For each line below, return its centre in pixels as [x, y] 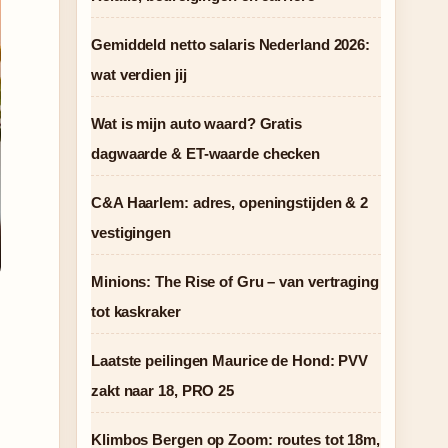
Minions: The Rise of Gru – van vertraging [235, 281]
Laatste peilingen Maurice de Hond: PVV [230, 360]
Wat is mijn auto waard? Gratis [196, 123]
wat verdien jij [139, 74]
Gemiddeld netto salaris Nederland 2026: [231, 44]
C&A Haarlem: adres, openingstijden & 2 [230, 202]
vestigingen [131, 232]
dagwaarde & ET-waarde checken [206, 153]
